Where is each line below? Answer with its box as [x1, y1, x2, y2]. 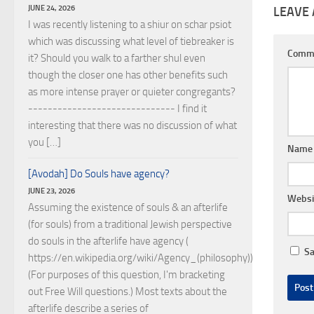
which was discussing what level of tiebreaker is [28, 35, 234, 48]
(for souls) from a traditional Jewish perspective [28, 218, 232, 231]
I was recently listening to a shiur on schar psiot [28, 18, 231, 31]
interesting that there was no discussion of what [28, 119, 237, 132]
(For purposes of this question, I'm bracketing [28, 268, 225, 281]
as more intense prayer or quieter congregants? [28, 86, 235, 98]
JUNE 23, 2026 [28, 186, 75, 196]
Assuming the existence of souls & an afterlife [28, 201, 228, 214]
